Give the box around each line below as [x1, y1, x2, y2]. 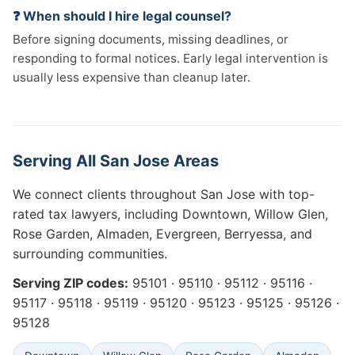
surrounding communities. [13, 246, 167, 261]
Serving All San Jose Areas [13, 151, 219, 170]
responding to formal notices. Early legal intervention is [13, 51, 328, 66]
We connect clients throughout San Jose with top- [13, 186, 315, 202]
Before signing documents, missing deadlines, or [13, 32, 288, 47]
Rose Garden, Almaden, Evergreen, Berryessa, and [13, 226, 312, 242]
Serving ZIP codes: [13, 275, 128, 291]
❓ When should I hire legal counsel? [13, 8, 231, 24]
